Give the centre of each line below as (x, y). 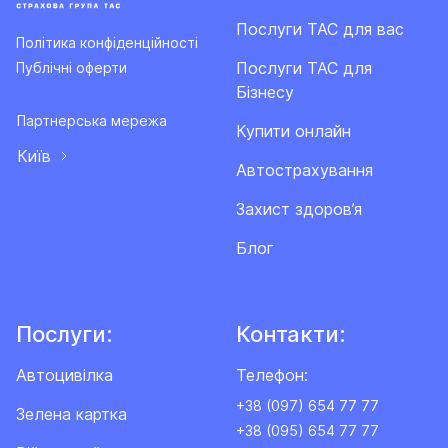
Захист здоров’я (299, 209)
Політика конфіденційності (107, 42)
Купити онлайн (293, 131)
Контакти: (291, 334)
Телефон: (272, 375)
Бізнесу (265, 92)
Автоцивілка (64, 375)
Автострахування (304, 170)
